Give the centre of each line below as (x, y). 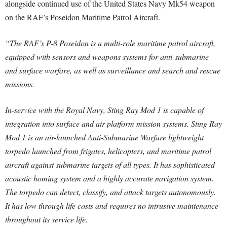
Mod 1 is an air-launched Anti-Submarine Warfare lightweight (104, 137)
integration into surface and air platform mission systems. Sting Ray (113, 124)
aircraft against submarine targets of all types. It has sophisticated (110, 165)
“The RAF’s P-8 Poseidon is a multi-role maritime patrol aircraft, (110, 43)
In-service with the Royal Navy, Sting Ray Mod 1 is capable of (104, 110)
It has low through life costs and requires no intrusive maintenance (112, 206)
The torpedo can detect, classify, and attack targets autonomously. (110, 192)
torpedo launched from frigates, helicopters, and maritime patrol (108, 151)
